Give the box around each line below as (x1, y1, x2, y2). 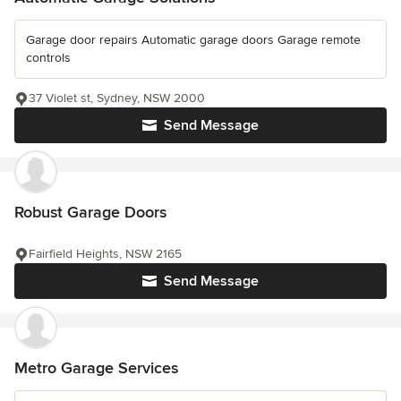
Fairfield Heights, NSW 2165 (29, 246, 182, 262)
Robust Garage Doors (14, 202, 166, 223)
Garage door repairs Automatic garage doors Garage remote (26, 32, 361, 48)
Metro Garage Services (14, 358, 178, 379)
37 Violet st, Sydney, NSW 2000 (29, 90, 205, 107)
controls (26, 50, 71, 66)
